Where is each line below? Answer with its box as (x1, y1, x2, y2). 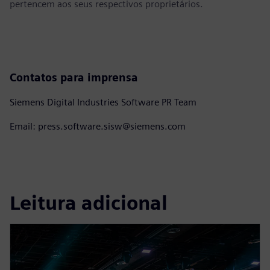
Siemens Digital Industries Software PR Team (10, 96, 196, 108)
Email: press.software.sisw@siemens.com (10, 120, 186, 132)
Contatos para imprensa (10, 71, 138, 84)
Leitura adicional (10, 191, 168, 215)
